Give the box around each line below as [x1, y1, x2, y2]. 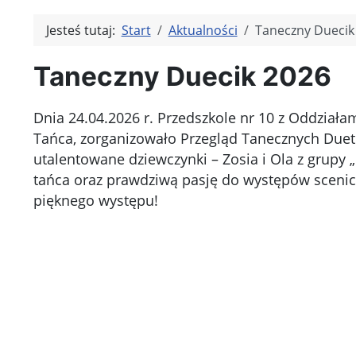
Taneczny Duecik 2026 [33, 60, 331, 93]
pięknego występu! [33, 191, 158, 211]
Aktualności [168, 21, 238, 39]
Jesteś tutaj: [45, 21, 122, 39]
